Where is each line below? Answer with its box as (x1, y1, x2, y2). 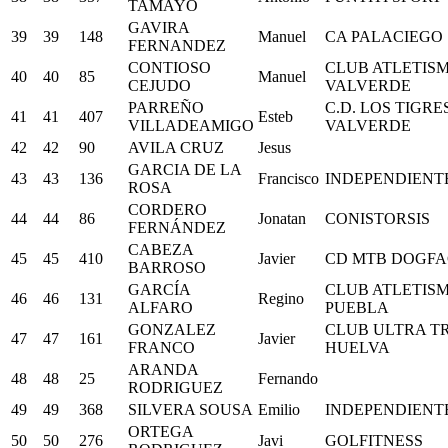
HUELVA (325, 338, 390, 356)
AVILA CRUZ (128, 138, 224, 156)
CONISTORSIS (325, 209, 430, 227)
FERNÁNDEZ (128, 218, 226, 236)
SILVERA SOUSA (128, 400, 253, 418)
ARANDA (128, 360, 198, 378)
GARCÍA (128, 280, 190, 298)
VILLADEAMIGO (128, 116, 254, 134)
